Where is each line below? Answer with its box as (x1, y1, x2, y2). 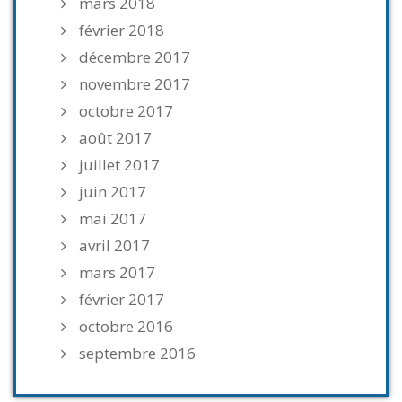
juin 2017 (79, 181, 146, 203)
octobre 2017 (79, 100, 173, 122)
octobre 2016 (79, 316, 173, 337)
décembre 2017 (79, 47, 190, 68)
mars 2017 (79, 262, 155, 284)
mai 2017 (79, 208, 146, 230)
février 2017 (79, 289, 164, 310)
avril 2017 (79, 235, 150, 257)
